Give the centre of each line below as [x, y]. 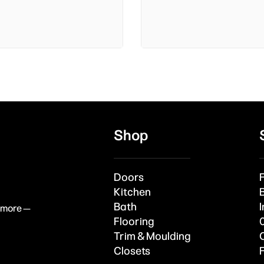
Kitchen [132, 192]
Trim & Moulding [152, 237]
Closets [132, 251]
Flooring [133, 222]
